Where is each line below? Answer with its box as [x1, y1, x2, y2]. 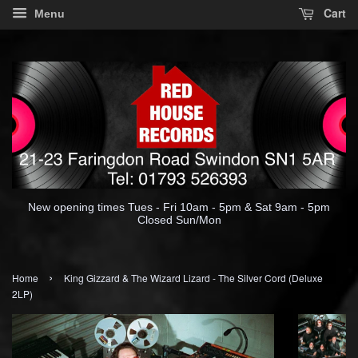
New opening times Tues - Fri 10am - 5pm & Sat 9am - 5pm [28, 200, 330, 213]
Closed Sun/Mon [137, 213, 221, 226]
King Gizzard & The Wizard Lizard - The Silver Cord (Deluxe [64, 270, 323, 284]
